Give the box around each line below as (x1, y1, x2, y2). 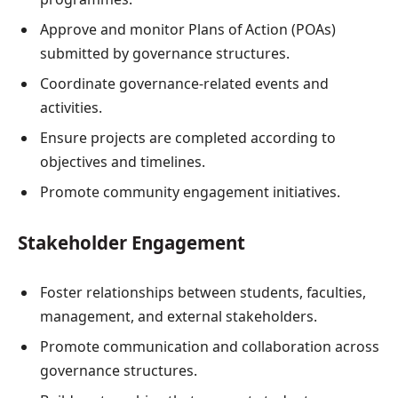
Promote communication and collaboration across (40, 337, 379, 357)
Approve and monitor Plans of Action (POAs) (40, 20, 336, 40)
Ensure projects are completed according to (40, 128, 336, 148)
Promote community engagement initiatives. (40, 182, 340, 203)
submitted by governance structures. (40, 44, 290, 64)
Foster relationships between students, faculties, (40, 283, 366, 303)
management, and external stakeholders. (40, 306, 317, 327)
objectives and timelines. (40, 152, 205, 172)
